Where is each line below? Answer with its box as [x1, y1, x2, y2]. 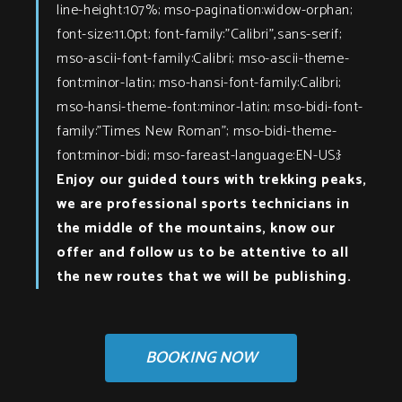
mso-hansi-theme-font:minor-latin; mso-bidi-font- [57, 94, 363, 119]
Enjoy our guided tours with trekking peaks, [57, 167, 367, 192]
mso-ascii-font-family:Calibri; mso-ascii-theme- [57, 46, 350, 71]
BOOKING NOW [145, 344, 257, 371]
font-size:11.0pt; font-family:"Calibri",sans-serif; [57, 22, 342, 47]
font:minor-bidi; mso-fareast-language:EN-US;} [57, 143, 344, 168]
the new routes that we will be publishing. [57, 264, 352, 289]
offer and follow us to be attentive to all [57, 240, 349, 265]
